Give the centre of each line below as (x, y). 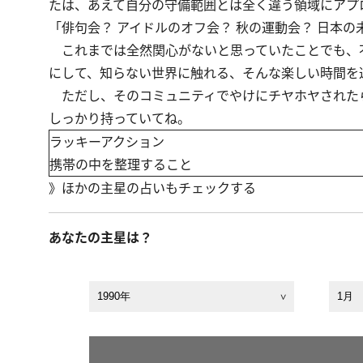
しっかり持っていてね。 (120, 118)
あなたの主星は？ (100, 237)
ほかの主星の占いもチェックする (159, 188)
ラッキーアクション (107, 142)
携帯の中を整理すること (121, 164)
